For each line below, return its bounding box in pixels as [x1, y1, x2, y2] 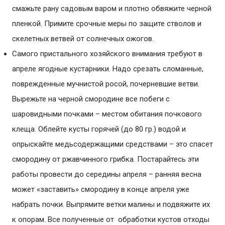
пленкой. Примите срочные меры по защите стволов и [12, 19, 201, 28]
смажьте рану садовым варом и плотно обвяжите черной [12, 4, 211, 13]
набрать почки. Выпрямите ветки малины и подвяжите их [12, 200, 210, 209]
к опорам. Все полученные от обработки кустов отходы [12, 215, 209, 224]
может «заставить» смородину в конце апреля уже [12, 185, 189, 194]
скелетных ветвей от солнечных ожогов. [12, 34, 154, 43]
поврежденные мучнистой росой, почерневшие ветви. [12, 79, 199, 88]
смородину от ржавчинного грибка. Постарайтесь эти [12, 155, 199, 164]
